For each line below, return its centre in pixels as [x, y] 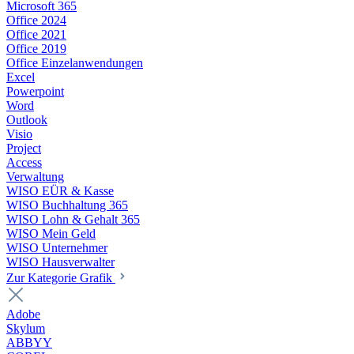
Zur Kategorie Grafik [61, 278]
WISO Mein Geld [51, 233]
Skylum [26, 328]
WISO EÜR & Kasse [60, 191]
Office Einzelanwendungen [75, 63]
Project [24, 148]
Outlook [27, 120]
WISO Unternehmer [57, 248]
